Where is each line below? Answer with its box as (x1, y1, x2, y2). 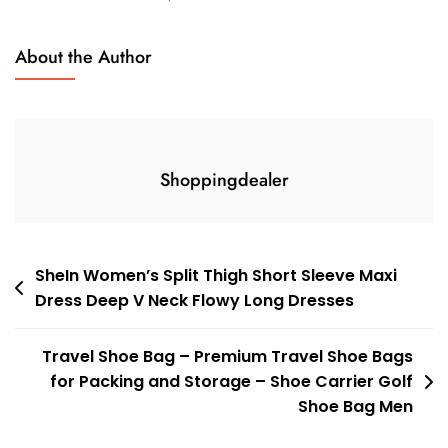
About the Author (15, 44, 152, 71)
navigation (14, 291, 113, 324)
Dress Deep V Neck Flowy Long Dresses (35, 289, 354, 313)
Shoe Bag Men (298, 395, 413, 419)
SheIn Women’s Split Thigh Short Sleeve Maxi (35, 264, 397, 288)
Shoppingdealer (159, 167, 289, 194)
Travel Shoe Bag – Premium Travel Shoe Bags (42, 345, 413, 369)
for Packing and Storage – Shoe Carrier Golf (50, 370, 413, 394)
